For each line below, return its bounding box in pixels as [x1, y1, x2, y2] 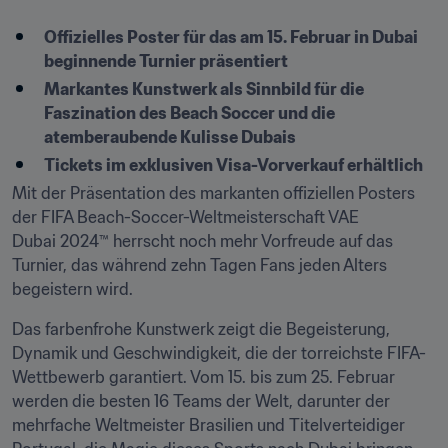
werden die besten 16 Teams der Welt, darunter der [12, 391, 390, 411]
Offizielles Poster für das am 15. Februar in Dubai [44, 27, 418, 47]
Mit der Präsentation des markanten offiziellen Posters [12, 183, 415, 203]
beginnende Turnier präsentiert [44, 51, 288, 71]
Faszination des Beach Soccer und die [44, 103, 335, 123]
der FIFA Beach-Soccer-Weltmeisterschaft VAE [12, 207, 359, 227]
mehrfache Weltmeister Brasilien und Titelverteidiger [12, 415, 405, 435]
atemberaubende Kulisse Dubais [44, 127, 296, 147]
